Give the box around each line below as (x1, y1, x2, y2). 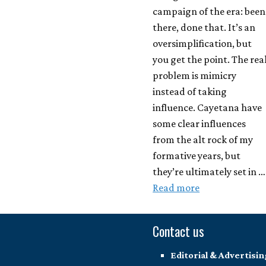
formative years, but (153, 150, 241, 162)
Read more (153, 182, 200, 194)
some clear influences (153, 118, 246, 130)
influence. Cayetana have (153, 102, 262, 114)
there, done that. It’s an (153, 21, 256, 34)
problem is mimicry (153, 69, 237, 82)
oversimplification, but (153, 37, 252, 50)
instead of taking (153, 85, 227, 98)
